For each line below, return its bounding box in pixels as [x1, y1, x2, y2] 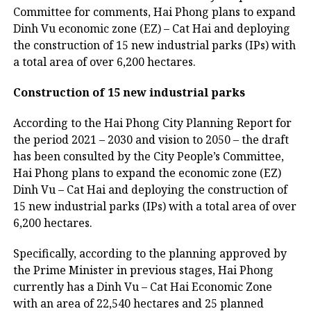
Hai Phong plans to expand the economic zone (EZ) [12, 165, 281, 180]
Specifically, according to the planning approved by [12, 246, 287, 261]
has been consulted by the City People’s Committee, [12, 149, 284, 164]
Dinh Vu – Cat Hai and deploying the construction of [12, 182, 287, 197]
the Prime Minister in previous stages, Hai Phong [12, 262, 274, 278]
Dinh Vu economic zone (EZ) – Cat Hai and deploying [12, 21, 290, 36]
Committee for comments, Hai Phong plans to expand [12, 4, 296, 19]
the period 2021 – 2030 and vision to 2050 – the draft [12, 132, 289, 147]
